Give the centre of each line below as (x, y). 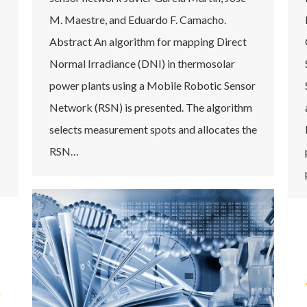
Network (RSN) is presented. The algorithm (151, 107)
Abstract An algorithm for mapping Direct (148, 41)
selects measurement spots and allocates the (153, 129)
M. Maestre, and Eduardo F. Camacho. (138, 19)
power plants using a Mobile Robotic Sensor (152, 85)
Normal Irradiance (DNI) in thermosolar (142, 63)
